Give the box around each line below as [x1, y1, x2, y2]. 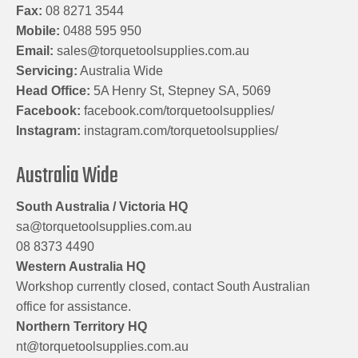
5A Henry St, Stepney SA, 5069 [93, 84, 271, 98]
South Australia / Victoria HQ [16, 200, 188, 214]
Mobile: [16, 24, 60, 38]
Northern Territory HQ [16, 320, 147, 334]
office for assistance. [16, 300, 131, 314]
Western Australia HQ [16, 260, 145, 274]
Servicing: [16, 64, 78, 78]
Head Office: [16, 84, 90, 98]
